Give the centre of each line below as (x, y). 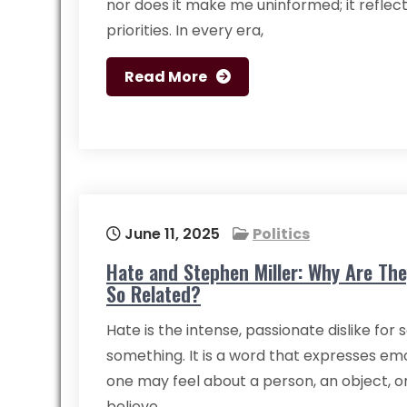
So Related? (154, 293)
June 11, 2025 (170, 234)
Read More (166, 77)
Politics (281, 234)
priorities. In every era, (185, 30)
